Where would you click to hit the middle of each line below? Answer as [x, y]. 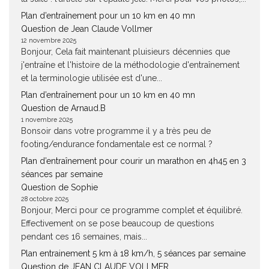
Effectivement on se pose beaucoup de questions [118, 223]
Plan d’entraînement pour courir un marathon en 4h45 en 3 [134, 161]
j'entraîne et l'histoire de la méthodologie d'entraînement [130, 65]
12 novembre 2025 [49, 40]
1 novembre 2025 [47, 119]
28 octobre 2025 [45, 199]
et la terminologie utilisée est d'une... [92, 78]
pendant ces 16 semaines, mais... [84, 237]
